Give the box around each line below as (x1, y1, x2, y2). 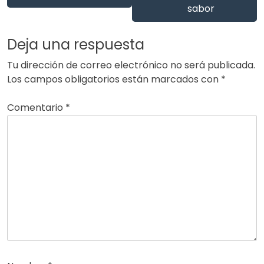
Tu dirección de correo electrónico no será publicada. (7, 58, 255, 72)
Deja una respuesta (7, 34, 144, 54)
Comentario (7, 100, 65, 114)
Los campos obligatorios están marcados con (7, 72, 221, 86)
